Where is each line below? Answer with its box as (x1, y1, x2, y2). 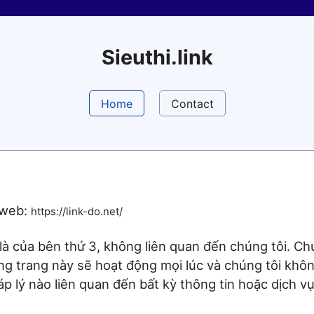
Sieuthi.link (101, 45, 213, 69)
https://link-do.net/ (31, 205, 123, 219)
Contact (170, 96, 214, 111)
